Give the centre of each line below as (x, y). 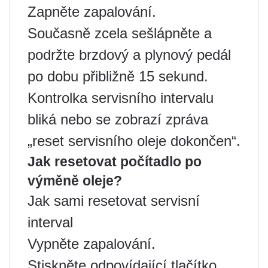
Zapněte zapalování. (92, 12)
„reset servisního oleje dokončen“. (134, 141)
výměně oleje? (75, 181)
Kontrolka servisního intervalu (121, 98)
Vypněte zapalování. (92, 244)
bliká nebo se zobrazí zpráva (118, 119)
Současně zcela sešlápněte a (120, 33)
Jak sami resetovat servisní (114, 201)
